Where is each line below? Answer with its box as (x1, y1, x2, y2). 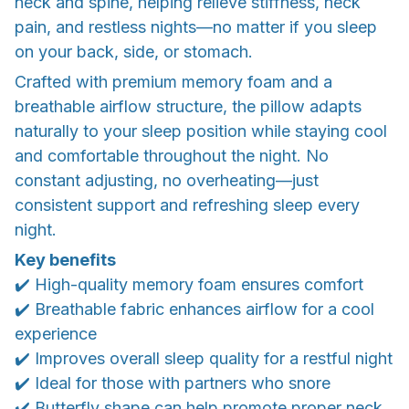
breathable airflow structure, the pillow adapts (15, 96, 362, 116)
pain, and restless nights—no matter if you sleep (15, 16, 377, 37)
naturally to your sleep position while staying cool (15, 121, 387, 141)
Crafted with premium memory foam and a (15, 71, 332, 91)
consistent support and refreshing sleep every (15, 194, 360, 215)
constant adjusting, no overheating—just (15, 170, 319, 190)
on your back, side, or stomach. (15, 41, 253, 61)
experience (15, 324, 97, 344)
